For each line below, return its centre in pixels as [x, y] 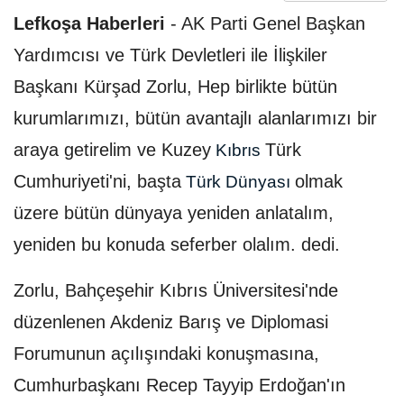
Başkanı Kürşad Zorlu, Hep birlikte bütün [175, 87]
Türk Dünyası [238, 182]
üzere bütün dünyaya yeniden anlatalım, [174, 213]
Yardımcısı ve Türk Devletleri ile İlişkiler [170, 55]
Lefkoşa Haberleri [89, 24]
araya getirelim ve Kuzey [112, 150]
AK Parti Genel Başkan [273, 24]
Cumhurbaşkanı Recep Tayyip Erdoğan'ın [179, 386]
